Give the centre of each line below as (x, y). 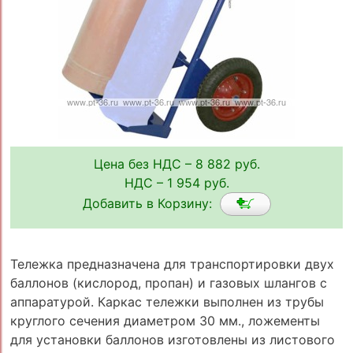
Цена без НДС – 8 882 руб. (176, 164)
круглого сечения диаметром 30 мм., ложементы (165, 320)
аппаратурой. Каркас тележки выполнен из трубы (167, 301)
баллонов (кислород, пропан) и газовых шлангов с (168, 282)
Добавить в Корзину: (151, 203)
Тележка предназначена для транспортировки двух (172, 264)
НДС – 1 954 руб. (176, 183)
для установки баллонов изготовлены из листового (172, 339)
